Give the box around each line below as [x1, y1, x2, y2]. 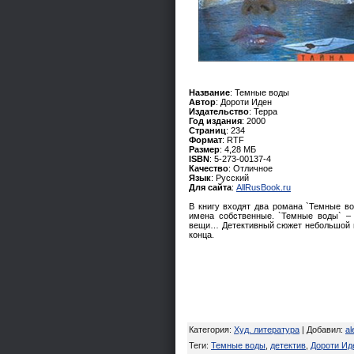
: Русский [211, 172, 249, 183]
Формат [189, 134, 222, 145]
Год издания [189, 115, 242, 126]
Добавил [307, 324, 341, 334]
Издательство [189, 106, 249, 116]
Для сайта [189, 182, 232, 192]
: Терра [249, 106, 277, 116]
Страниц [189, 125, 226, 135]
